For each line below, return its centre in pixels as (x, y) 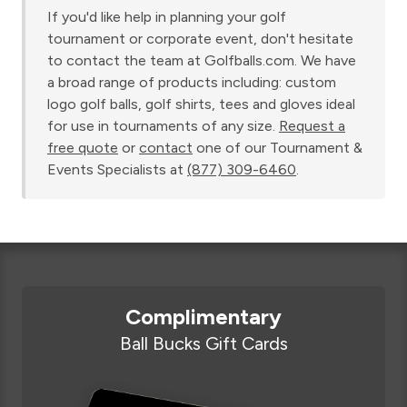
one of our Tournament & (279, 148)
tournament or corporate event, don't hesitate (200, 39)
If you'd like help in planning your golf (167, 17)
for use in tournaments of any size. (161, 126)
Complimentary (203, 317)
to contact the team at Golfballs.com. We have (202, 60)
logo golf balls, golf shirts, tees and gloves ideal (201, 104)
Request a (312, 126)
